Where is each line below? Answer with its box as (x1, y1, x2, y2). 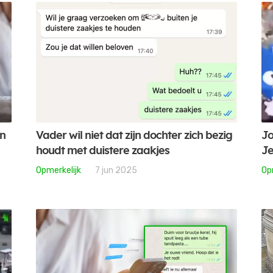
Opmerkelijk (36, 165, 82, 175)
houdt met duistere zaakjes (36, 145, 170, 157)
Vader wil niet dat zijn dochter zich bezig (36, 130, 233, 141)
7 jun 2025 (95, 165, 138, 175)
